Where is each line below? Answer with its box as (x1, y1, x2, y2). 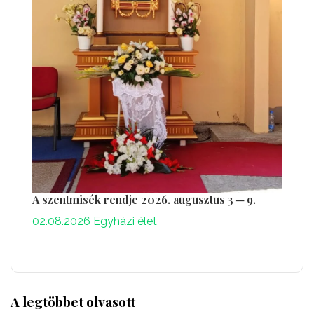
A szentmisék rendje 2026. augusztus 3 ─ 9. (32, 191, 256, 207)
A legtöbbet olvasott (11, 292, 135, 310)
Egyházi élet (93, 214, 157, 228)
